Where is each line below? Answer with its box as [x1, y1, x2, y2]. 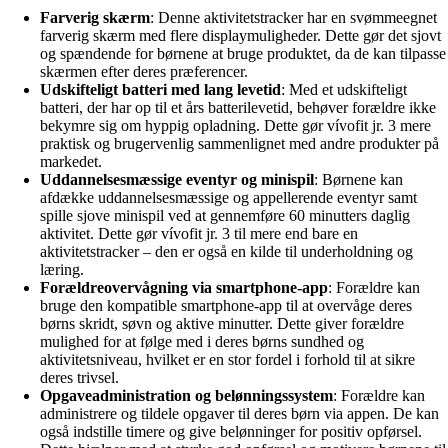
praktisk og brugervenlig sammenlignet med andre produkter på [40, 134, 439, 152]
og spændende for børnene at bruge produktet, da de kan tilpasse [40, 44, 446, 62]
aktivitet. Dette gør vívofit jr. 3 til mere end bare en [40, 224, 358, 242]
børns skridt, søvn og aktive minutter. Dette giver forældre [40, 314, 404, 332]
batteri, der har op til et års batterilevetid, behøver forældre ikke [40, 98, 436, 116]
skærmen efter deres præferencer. [40, 62, 248, 80]
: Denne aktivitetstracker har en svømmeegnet [150, 8, 437, 26]
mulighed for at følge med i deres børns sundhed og [40, 332, 364, 350]
